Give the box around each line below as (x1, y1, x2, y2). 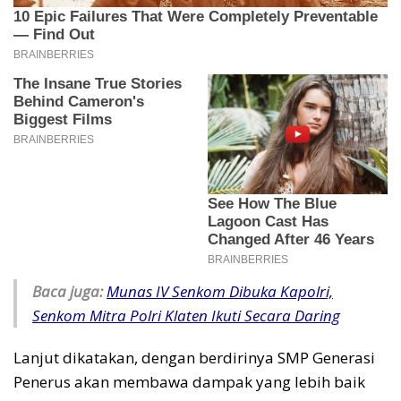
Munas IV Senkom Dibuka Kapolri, (107, 281, 333, 303)
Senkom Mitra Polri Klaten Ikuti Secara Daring (32, 305, 340, 327)
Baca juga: (32, 281, 103, 303)
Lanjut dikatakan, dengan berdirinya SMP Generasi (13, 347, 375, 369)
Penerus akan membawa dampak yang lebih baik (13, 371, 365, 393)
